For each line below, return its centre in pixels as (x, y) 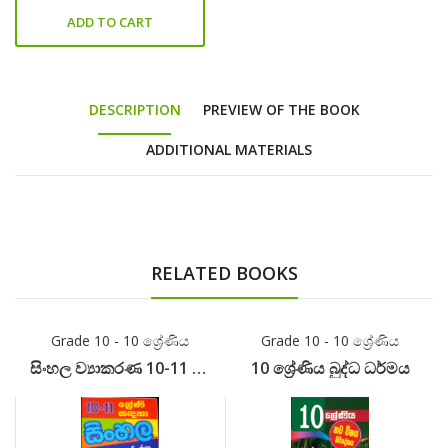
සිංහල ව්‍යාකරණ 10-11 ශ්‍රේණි (199, 368)
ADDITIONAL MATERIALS (229, 149)
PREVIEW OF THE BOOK (281, 109)
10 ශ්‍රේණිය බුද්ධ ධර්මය (330, 368)
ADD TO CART (110, 21)
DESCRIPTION (134, 109)
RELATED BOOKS (224, 273)
